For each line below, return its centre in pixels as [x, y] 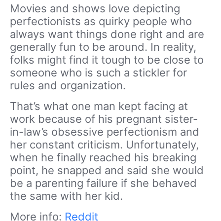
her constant [44, 145]
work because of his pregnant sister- [104, 119]
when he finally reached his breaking [103, 157]
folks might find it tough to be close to [107, 60]
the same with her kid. [66, 196]
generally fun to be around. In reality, [103, 47]
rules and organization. [69, 85]
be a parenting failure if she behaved [103, 183]
